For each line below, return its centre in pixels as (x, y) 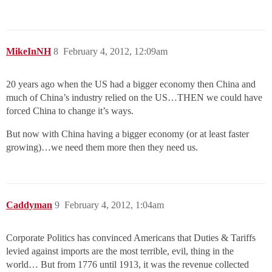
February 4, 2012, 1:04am (114, 205)
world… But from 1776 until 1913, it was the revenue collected (127, 264)
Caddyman (29, 205)
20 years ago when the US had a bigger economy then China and (131, 84)
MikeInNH (29, 51)
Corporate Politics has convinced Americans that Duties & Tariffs (131, 238)
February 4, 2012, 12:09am (115, 51)
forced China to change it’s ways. (70, 111)
